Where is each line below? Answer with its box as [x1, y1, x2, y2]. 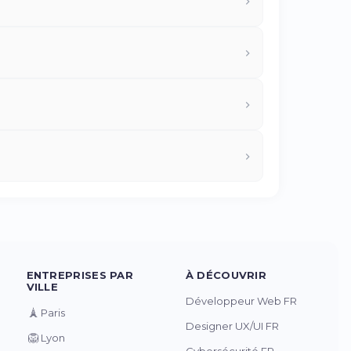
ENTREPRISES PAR [26, 269, 134, 281]
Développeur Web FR [185, 295, 297, 307]
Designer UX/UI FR [185, 320, 279, 332]
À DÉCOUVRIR [185, 269, 267, 281]
